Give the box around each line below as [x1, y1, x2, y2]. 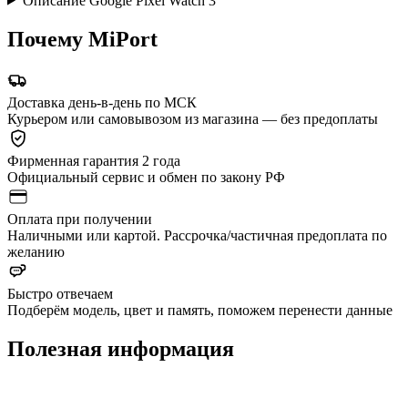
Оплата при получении [7, 211, 152, 228]
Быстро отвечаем [7, 286, 113, 302]
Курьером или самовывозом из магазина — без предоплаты [7, 111, 378, 127]
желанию [7, 244, 65, 260]
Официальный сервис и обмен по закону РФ [7, 169, 285, 186]
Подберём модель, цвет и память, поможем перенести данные [7, 302, 393, 319]
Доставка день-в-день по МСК [7, 95, 197, 111]
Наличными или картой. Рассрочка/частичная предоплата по [7, 228, 387, 244]
